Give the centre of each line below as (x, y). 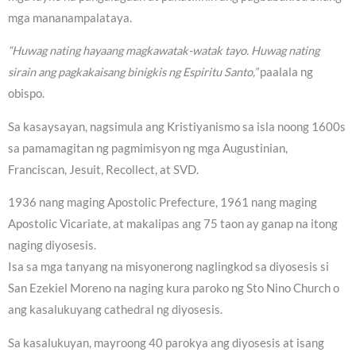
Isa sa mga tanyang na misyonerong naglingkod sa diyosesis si (168, 267)
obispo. (26, 94)
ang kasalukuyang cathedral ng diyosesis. (115, 310)
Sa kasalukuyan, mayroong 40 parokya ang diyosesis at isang (166, 343)
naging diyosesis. (52, 246)
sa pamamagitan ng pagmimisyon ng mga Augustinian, (148, 148)
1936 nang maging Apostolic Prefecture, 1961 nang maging (163, 203)
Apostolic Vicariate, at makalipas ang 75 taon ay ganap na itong (173, 224)
